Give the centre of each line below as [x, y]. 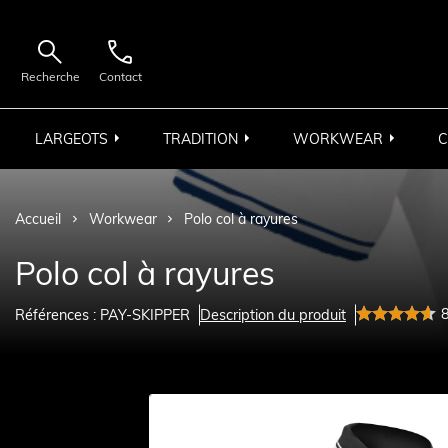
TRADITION [200, 138]
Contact [120, 76]
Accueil [38, 219]
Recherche [50, 76]
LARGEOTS [71, 138]
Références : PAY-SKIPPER [102, 314]
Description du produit [273, 314]
